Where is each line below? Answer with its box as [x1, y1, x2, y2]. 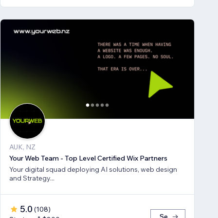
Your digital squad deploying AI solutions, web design [9, 165, 177, 174]
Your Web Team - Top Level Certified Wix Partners [9, 154, 167, 163]
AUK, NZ [9, 143, 36, 152]
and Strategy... [23, 174, 54, 183]
